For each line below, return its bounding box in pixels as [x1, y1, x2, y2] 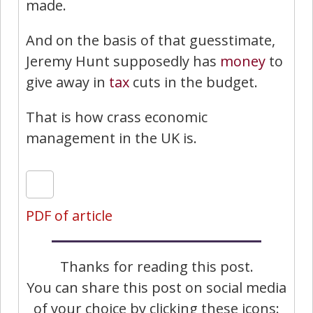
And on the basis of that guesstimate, [26, 30, 275, 50]
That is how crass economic [26, 107, 208, 126]
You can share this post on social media [27, 277, 286, 297]
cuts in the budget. [129, 72, 258, 92]
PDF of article [26, 205, 112, 225]
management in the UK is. [26, 128, 197, 147]
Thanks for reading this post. [59, 256, 254, 276]
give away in [26, 72, 109, 92]
